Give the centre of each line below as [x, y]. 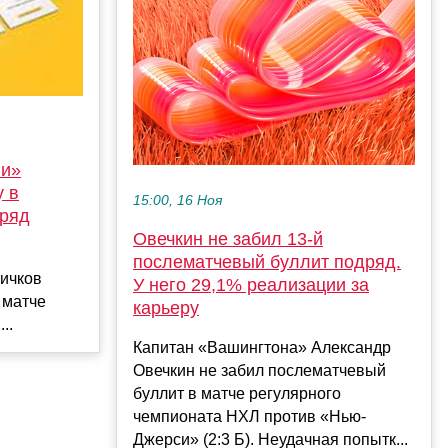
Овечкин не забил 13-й [228, 238]
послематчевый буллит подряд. [267, 261]
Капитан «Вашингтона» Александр [262, 347]
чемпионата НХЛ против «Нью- [249, 416]
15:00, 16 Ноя [177, 200]
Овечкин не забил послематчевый [259, 370]
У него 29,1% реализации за [251, 284]
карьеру [166, 307]
